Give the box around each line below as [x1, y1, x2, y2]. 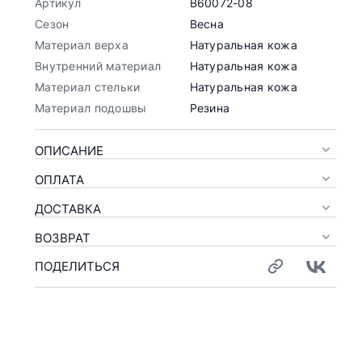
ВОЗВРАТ [35, 229, 90, 246]
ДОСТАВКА [35, 200, 101, 217]
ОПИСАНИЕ [35, 142, 103, 158]
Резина [189, 100, 230, 115]
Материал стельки [35, 79, 141, 94]
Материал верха [35, 37, 128, 52]
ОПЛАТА [35, 171, 84, 187]
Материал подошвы [35, 100, 147, 115]
